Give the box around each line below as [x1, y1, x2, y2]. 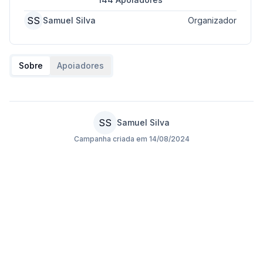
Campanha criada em [73, 134, 149, 143]
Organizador [188, 15, 237, 25]
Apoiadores [57, 60, 104, 70]
